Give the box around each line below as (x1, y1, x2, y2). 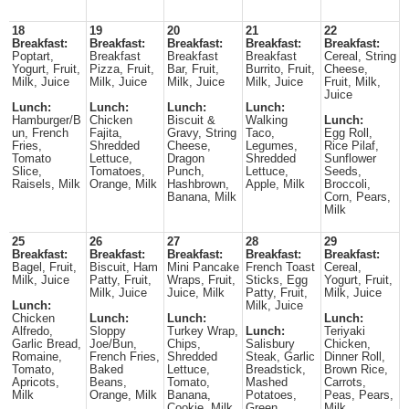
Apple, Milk (246, 178, 305, 191)
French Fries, (89, 351, 160, 363)
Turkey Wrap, (167, 325, 238, 338)
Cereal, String (324, 50, 396, 63)
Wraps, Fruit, (167, 274, 236, 287)
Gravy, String (167, 127, 236, 140)
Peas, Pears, (324, 389, 393, 402)
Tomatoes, (89, 165, 145, 178)
